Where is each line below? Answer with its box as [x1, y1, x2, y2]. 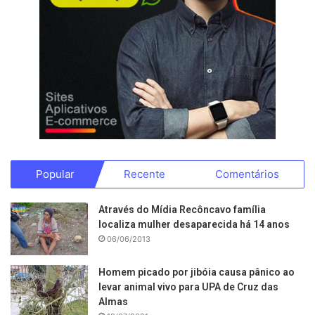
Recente [124, 167, 166, 181]
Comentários [214, 167, 279, 181]
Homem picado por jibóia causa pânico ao [98, 266, 295, 278]
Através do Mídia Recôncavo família [98, 204, 266, 216]
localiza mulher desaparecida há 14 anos [98, 219, 290, 231]
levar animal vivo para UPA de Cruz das [98, 281, 278, 293]
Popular [36, 167, 75, 181]
